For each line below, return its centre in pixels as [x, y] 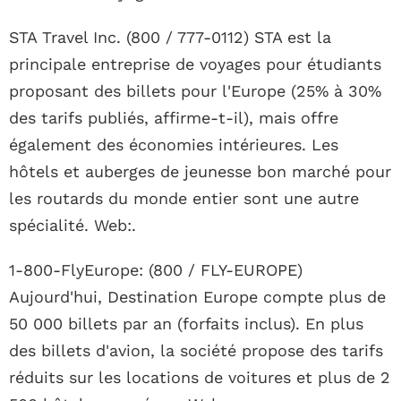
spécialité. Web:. [73, 226]
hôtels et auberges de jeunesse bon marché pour [200, 172]
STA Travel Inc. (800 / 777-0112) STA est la [170, 38]
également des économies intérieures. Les [174, 145]
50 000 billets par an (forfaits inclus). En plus [186, 324]
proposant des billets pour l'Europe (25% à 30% [195, 91]
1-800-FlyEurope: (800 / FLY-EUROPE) [156, 270]
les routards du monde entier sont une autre [184, 199]
